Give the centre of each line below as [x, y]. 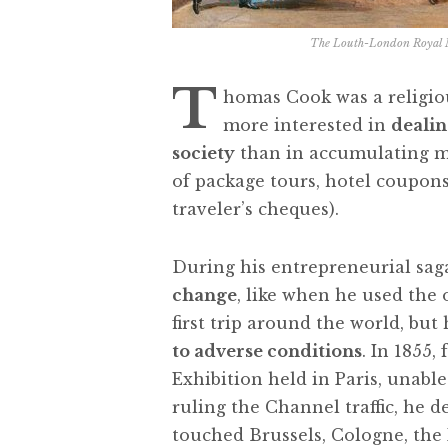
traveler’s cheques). [255, 208]
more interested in [307, 124]
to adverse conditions [267, 350]
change [204, 294]
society [203, 152]
